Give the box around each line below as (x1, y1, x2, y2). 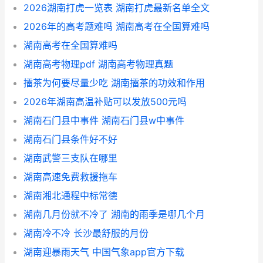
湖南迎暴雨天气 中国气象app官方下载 (23, 246, 184, 258)
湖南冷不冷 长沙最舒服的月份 (23, 227, 149, 240)
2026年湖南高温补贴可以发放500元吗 (23, 96, 187, 108)
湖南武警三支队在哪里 (23, 152, 117, 164)
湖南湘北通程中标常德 (23, 190, 117, 202)
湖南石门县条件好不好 (23, 133, 117, 146)
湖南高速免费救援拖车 (23, 171, 117, 183)
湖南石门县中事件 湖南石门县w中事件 (23, 114, 184, 127)
